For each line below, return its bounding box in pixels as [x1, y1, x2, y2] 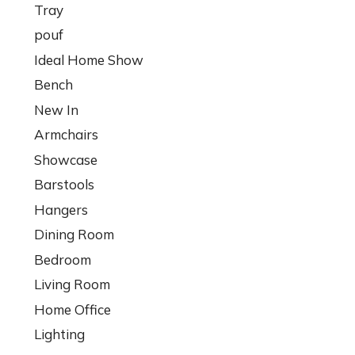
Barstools [33, 176, 94, 193]
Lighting [33, 326, 85, 342]
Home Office [33, 300, 111, 318]
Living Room [33, 276, 110, 292]
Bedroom [33, 250, 91, 268]
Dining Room [33, 226, 114, 242]
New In [33, 101, 78, 118]
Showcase [33, 151, 97, 168]
